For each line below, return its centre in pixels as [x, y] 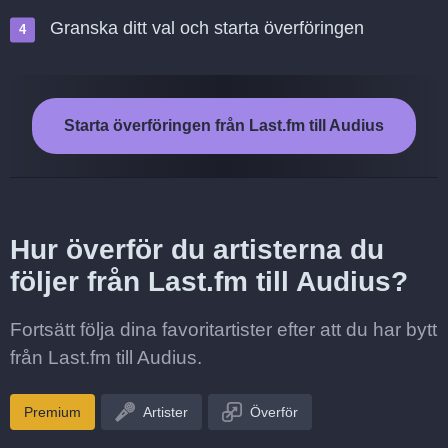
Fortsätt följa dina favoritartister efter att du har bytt [223, 329]
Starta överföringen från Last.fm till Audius [224, 125]
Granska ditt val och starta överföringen [207, 28]
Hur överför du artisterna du [197, 249]
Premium [52, 412]
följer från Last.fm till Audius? [209, 281]
